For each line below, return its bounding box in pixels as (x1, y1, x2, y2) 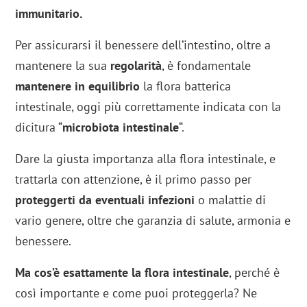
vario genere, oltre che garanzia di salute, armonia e (15, 212, 291, 229)
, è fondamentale (162, 58, 251, 74)
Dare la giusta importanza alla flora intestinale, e (15, 151, 276, 167)
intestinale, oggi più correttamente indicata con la (15, 99, 282, 115)
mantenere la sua (15, 58, 111, 74)
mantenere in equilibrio (15, 78, 140, 95)
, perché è (229, 265, 280, 281)
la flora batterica (140, 78, 232, 95)
